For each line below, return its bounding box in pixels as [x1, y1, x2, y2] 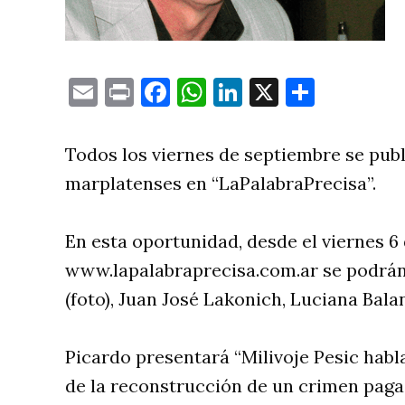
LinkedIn [242, 73, 360, 111]
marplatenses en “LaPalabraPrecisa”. [65, 172, 376, 195]
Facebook [170, 73, 295, 111]
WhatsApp [206, 73, 346, 111]
